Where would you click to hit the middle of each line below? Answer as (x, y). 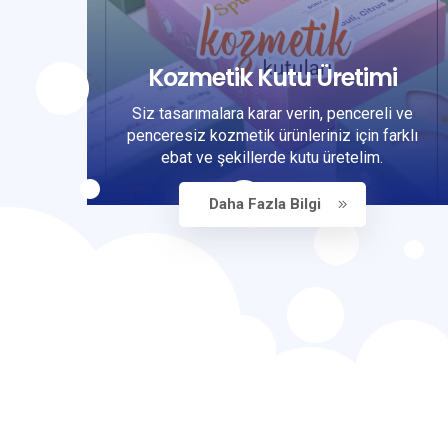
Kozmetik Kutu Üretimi (272, 77)
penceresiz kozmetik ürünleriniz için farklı (272, 135)
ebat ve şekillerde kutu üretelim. (272, 157)
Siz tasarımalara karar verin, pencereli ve (272, 113)
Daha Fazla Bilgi (264, 203)
